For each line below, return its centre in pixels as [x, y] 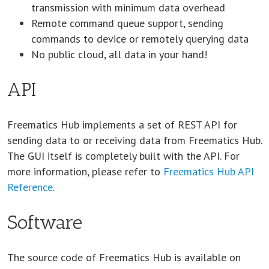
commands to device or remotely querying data [140, 39]
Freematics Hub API [209, 171]
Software [45, 222]
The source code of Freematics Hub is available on [124, 257]
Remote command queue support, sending [127, 23]
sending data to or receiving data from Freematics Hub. [134, 140]
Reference [30, 187]
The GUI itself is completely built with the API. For [123, 156]
